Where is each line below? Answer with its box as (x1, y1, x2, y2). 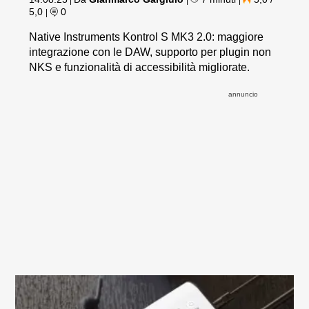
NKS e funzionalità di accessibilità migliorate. (29, 61, 250, 74)
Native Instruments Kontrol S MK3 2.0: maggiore (29, 31, 264, 43)
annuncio (228, 90, 258, 99)
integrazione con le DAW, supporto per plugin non (29, 46, 272, 59)
